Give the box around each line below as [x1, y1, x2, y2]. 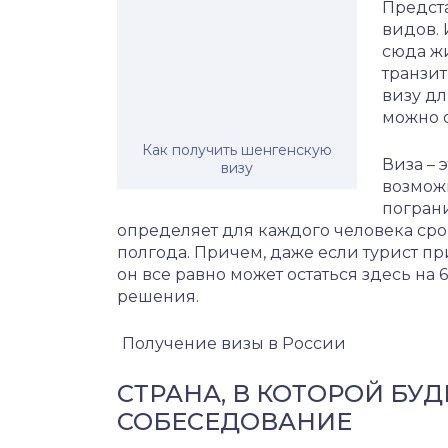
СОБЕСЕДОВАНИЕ [117, 407, 352, 436]
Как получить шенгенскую [142, 141, 332, 159]
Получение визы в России [118, 334, 346, 353]
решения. [117, 287, 199, 306]
